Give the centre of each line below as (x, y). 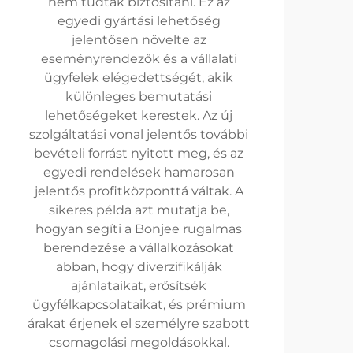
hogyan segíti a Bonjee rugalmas (139, 229)
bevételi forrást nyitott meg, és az (139, 153)
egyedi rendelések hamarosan (139, 172)
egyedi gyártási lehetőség (139, 21)
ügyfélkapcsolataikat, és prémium (139, 305)
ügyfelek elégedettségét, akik (139, 78)
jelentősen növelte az (139, 40)
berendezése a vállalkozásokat (139, 248)
